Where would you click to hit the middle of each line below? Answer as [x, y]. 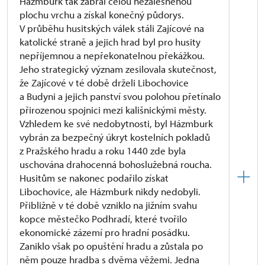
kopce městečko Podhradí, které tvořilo [103, 219]
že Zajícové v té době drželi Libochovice [104, 83]
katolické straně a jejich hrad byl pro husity [110, 42]
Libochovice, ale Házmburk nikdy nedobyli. [110, 191]
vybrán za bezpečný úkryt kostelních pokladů [115, 137]
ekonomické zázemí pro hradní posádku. [105, 232]
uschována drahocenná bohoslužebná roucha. [116, 164]
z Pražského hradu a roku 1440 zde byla [103, 151]
